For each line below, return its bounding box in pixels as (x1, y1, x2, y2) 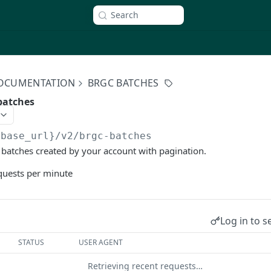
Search (111, 9, 139, 21)
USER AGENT (79, 237, 123, 247)
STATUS (18, 237, 45, 247)
